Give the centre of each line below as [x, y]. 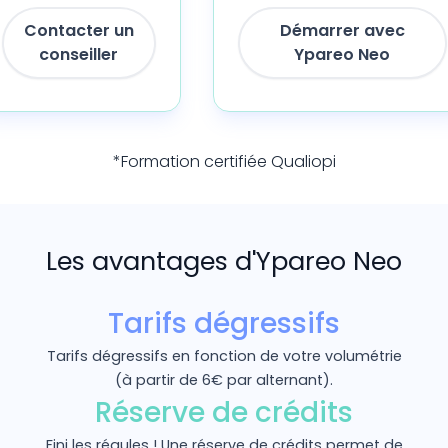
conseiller [78, 54]
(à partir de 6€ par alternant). [224, 379]
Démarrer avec [342, 30]
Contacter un [78, 30]
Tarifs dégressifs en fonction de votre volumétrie [224, 355]
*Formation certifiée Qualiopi [224, 161]
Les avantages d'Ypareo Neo [224, 260]
